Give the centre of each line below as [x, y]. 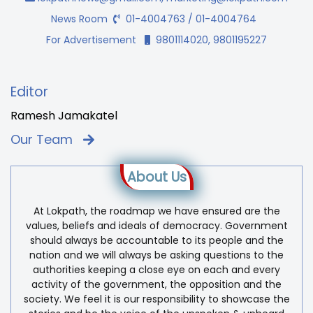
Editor [29, 92]
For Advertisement [95, 40]
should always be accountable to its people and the [156, 241]
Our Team [47, 140]
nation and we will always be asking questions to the [156, 255]
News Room [82, 19]
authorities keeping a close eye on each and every [156, 270]
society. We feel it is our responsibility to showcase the [156, 299]
